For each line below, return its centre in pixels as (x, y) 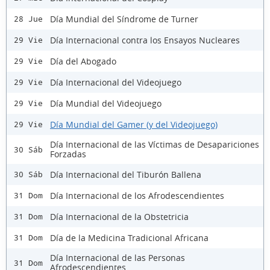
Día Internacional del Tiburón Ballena (126, 174)
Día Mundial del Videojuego (106, 103)
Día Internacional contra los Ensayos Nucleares (145, 40)
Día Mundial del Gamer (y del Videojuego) (134, 124)
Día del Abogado (83, 61)
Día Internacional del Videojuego (116, 82)
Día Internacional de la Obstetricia (119, 216)
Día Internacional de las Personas (118, 258)
